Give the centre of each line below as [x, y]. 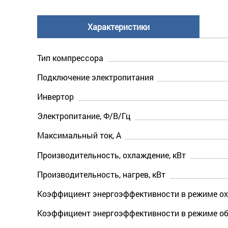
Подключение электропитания [95, 77]
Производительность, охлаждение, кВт [111, 155]
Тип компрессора [70, 58]
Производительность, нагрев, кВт [101, 174]
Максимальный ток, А [79, 135]
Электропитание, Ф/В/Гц [84, 116]
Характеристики [118, 26]
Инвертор [55, 97]
